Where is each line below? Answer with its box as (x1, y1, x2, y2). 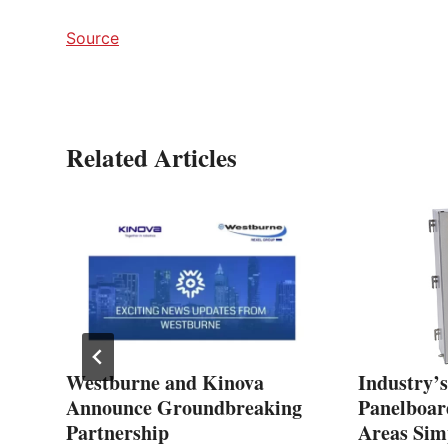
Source (66, 28, 119, 49)
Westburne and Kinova (66, 368, 264, 398)
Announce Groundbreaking (66, 393, 302, 423)
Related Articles (66, 139, 237, 177)
